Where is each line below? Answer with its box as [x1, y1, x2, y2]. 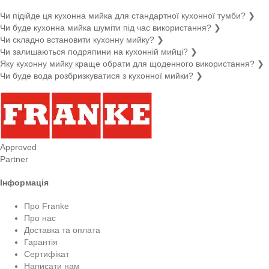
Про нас [24, 213, 56, 223]
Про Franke [24, 201, 69, 211]
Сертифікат [24, 249, 69, 259]
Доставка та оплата [24, 225, 100, 235]
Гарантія [24, 237, 58, 247]
